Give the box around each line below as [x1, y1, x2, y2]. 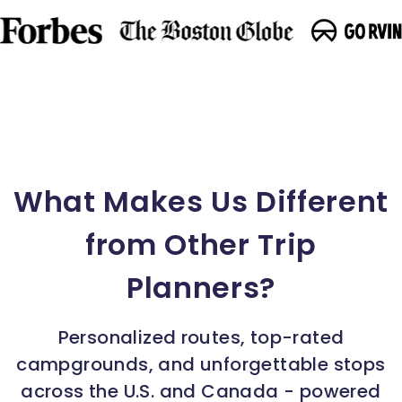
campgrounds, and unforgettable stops [16, 351, 386, 377]
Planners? [127, 267, 275, 308]
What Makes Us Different [13, 180, 389, 222]
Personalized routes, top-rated [57, 324, 345, 350]
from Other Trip [85, 223, 317, 265]
